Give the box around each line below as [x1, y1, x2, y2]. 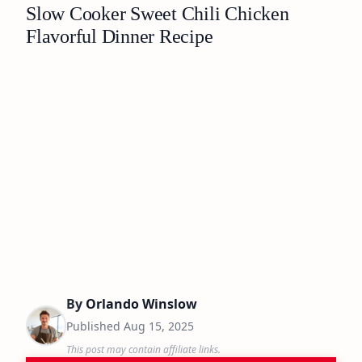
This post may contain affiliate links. [66, 343, 221, 356]
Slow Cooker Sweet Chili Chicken [26, 3, 289, 24]
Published [66, 318, 124, 334]
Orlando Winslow [86, 295, 197, 313]
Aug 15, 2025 [124, 318, 194, 334]
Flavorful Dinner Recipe [26, 26, 213, 47]
